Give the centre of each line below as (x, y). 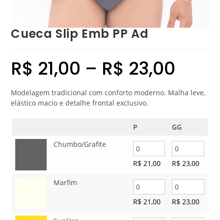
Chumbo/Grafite (80, 144)
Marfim (66, 182)
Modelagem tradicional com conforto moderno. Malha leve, (108, 92)
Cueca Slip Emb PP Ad (80, 33)
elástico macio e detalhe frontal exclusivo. (80, 103)
